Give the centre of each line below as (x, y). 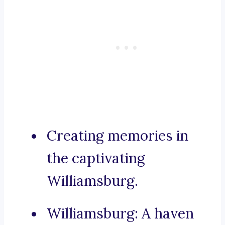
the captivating (96, 158)
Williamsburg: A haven (120, 214)
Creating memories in (118, 136)
